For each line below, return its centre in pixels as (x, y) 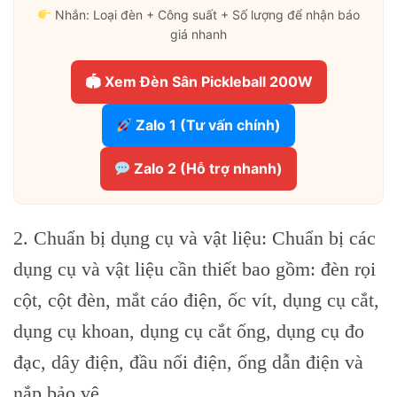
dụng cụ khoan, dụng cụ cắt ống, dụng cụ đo (189, 331)
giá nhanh (198, 35)
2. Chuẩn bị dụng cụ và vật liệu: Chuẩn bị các (195, 238)
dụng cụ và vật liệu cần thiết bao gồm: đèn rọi (195, 269)
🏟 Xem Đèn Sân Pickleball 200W (198, 82)
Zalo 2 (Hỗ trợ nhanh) (207, 169)
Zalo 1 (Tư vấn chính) (207, 125)
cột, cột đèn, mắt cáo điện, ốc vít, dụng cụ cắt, (196, 300)
